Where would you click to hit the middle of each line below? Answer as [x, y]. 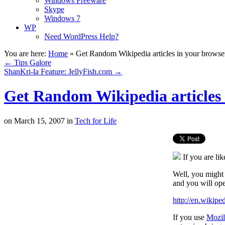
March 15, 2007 [38, 121]
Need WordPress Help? [81, 36]
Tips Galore [32, 63]
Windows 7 [62, 18]
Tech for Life [96, 121]
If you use [190, 217]
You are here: [25, 53]
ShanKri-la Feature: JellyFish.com [59, 72]
